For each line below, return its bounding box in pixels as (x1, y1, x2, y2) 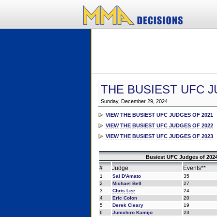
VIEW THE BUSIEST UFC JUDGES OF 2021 (105, 112, 213, 118)
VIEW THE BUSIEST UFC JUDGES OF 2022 (105, 123, 213, 128)
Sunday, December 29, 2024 (100, 98, 168, 104)
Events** (183, 164, 206, 171)
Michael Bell (112, 180, 141, 186)
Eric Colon (112, 195, 137, 201)
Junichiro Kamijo (112, 209, 153, 215)
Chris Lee (112, 187, 135, 193)
